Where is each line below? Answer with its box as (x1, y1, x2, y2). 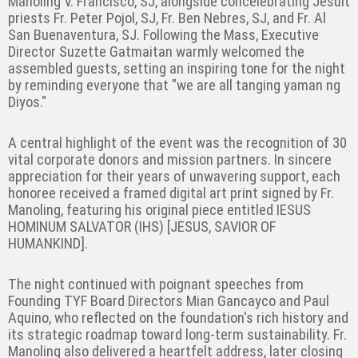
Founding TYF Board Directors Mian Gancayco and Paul (8, 292, 329, 311)
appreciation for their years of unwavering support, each (8, 168, 340, 186)
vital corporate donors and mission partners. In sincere (8, 151, 332, 169)
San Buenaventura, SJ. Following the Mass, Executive (8, 26, 319, 45)
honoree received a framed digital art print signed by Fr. (8, 185, 334, 203)
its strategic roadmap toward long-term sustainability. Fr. (8, 326, 347, 344)
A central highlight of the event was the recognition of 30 (8, 134, 347, 153)
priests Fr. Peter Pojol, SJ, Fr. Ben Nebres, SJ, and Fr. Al (8, 10, 326, 28)
